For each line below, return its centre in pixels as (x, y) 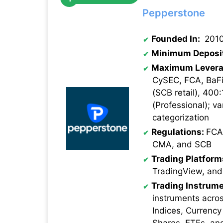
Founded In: (177, 39)
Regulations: (179, 132)
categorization (181, 117)
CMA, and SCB (182, 144)
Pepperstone (174, 13)
